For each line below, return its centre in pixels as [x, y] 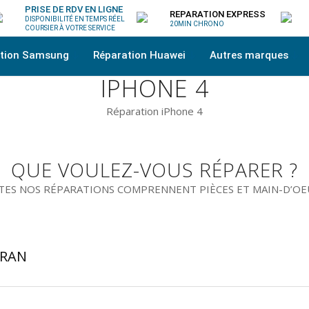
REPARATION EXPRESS [217, 14]
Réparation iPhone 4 [154, 111]
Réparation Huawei [141, 55]
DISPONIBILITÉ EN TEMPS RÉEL [74, 19]
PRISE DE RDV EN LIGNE [73, 9]
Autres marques [250, 55]
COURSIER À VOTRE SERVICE [70, 28]
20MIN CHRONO [197, 23]
